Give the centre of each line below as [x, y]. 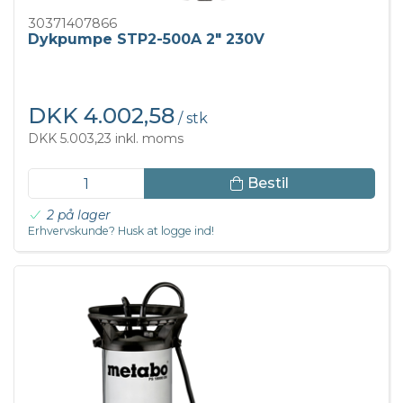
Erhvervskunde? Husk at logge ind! [121, 230]
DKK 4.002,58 [101, 115]
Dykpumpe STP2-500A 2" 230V [146, 40]
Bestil [268, 184]
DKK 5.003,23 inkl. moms [106, 138]
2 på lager [79, 215]
